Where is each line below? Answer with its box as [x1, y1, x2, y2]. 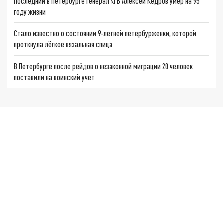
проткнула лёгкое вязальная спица [14, 39, 113, 49]
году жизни [14, 6, 46, 16]
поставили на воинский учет [14, 72, 95, 82]
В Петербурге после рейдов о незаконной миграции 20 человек [14, 61, 193, 71]
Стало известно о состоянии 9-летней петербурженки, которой [14, 28, 197, 38]
